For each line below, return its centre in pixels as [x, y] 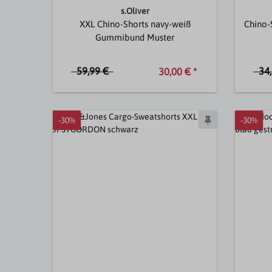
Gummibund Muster [135, 38]
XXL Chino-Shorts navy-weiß [135, 24]
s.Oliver [135, 11]
